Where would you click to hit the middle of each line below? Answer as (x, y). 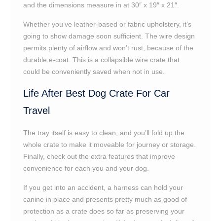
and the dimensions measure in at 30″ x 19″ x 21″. (101, 5)
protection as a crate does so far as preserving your (104, 211)
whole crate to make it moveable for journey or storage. (109, 145)
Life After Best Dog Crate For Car (96, 93)
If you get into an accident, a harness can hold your (103, 187)
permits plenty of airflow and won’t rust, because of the (108, 48)
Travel (36, 110)
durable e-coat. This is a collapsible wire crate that (101, 60)
